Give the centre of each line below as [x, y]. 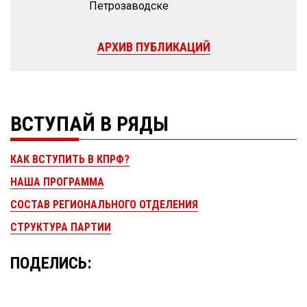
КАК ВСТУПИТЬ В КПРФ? [70, 160]
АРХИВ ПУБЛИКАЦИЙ [153, 47]
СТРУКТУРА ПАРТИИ [61, 228]
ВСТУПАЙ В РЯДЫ [89, 124]
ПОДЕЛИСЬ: [51, 263]
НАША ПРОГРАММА [57, 182]
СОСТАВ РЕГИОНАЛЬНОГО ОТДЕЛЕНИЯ [104, 205]
